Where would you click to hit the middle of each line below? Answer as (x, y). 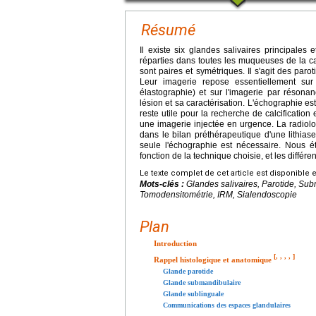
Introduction (175, 243)
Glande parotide (188, 271)
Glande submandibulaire (202, 282)
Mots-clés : (163, 184)
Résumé (168, 30)
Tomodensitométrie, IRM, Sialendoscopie (218, 194)
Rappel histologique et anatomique (214, 259)
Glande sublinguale (193, 293)
